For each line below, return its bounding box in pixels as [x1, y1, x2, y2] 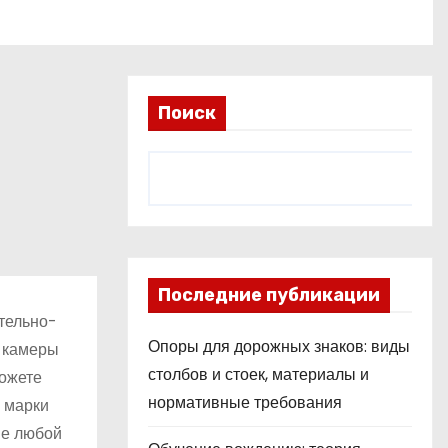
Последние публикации [158, 284, 380, 306]
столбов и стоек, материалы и [148, 363, 369, 386]
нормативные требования [148, 391, 342, 414]
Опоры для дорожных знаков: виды [148, 335, 410, 358]
